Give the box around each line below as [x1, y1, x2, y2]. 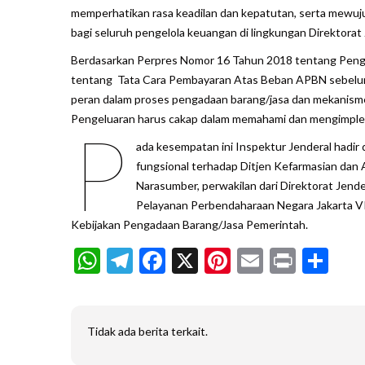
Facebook [165, 244, 273, 277]
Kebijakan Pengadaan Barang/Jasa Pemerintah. [71, 218, 308, 232]
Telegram [133, 244, 237, 277]
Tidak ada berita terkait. [87, 324, 208, 339]
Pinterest [231, 244, 334, 277]
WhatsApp [100, 244, 221, 277]
